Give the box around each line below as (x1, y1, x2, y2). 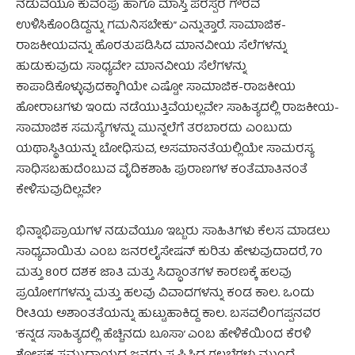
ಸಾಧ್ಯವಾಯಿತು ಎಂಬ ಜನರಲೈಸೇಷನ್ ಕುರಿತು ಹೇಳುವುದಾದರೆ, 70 (16, 242, 323, 263)
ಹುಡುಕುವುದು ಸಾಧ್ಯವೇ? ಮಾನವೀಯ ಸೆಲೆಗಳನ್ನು (16, 56, 246, 78)
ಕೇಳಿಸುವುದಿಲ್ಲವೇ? (16, 180, 101, 201)
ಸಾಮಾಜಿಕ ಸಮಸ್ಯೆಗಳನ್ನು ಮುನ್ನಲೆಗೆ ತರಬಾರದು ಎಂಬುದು (16, 118, 292, 139)
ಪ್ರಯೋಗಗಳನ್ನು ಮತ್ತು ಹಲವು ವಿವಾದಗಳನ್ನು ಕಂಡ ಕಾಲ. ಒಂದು (16, 283, 315, 304)
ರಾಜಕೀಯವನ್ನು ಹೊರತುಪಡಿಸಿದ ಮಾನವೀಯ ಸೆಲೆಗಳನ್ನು (16, 36, 287, 57)
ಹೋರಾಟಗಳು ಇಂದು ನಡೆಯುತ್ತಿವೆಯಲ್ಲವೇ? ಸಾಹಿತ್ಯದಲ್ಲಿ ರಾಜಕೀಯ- (16, 97, 339, 119)
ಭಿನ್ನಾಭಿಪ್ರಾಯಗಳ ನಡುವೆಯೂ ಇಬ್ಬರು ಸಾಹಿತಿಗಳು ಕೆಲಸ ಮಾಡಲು (16, 221, 330, 242)
